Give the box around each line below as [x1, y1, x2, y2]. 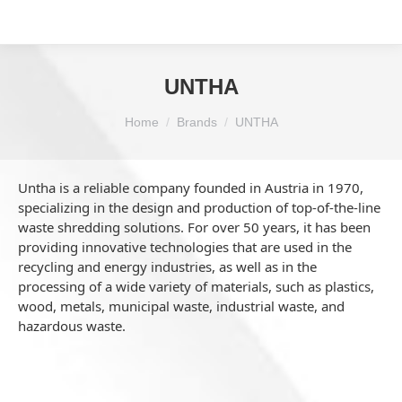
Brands [176, 115, 217, 129]
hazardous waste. [18, 317, 126, 335]
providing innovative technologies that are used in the [18, 238, 352, 256]
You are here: [124, 103, 205, 121]
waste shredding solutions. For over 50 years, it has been [18, 218, 371, 236]
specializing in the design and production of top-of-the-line [18, 198, 380, 216]
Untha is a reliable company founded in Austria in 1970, [18, 179, 363, 197]
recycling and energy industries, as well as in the [18, 258, 317, 275]
